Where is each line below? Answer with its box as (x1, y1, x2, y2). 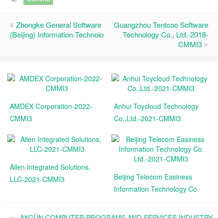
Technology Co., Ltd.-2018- (123, 29, 208, 39)
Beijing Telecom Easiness (114, 172, 192, 182)
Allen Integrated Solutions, (10, 162, 91, 172)
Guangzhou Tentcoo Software (114, 19, 208, 30)
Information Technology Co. (114, 184, 199, 194)
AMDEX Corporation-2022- (10, 101, 92, 111)
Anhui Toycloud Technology (114, 101, 199, 111)
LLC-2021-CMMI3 (10, 174, 65, 184)
